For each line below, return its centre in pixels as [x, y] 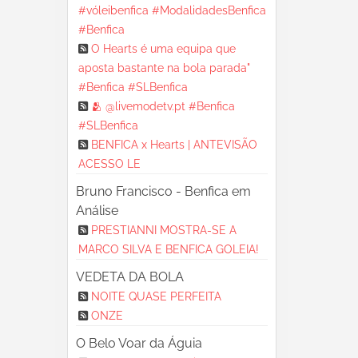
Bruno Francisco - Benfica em [163, 191]
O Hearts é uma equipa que [163, 49]
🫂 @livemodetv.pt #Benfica [163, 106]
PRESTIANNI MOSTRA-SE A [163, 230]
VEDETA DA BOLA [129, 277]
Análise [97, 211]
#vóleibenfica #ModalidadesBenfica [172, 10]
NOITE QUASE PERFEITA [156, 296]
